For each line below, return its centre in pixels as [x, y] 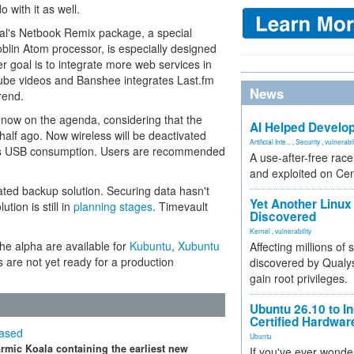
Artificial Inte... [270, 141]
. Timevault [180, 206]
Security [308, 141]
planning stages [113, 206]
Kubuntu [151, 246]
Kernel [260, 231]
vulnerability [293, 231]
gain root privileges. [299, 278]
